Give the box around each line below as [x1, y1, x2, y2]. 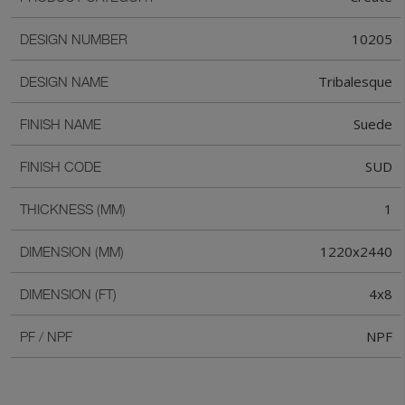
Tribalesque [318, 72, 392, 91]
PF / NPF [20, 328, 72, 345]
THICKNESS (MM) [20, 201, 126, 218]
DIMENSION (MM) [20, 243, 124, 260]
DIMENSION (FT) [20, 286, 117, 303]
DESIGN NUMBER [20, 31, 127, 48]
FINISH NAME [20, 116, 101, 133]
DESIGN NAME [20, 73, 108, 90]
